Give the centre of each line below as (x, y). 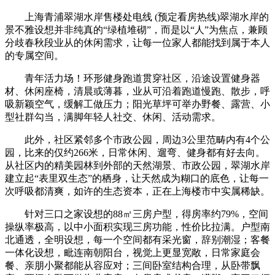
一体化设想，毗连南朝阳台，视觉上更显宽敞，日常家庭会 (133, 252)
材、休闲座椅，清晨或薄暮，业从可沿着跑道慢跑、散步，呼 (137, 91)
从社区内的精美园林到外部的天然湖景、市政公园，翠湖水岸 (137, 165)
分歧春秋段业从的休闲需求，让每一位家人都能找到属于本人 (137, 42)
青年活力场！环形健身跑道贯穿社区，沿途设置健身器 (133, 78)
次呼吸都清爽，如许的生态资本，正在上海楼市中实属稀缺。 (137, 191)
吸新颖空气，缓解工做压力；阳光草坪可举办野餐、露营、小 (137, 104)
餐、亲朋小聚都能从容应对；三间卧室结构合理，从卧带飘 (133, 265)
